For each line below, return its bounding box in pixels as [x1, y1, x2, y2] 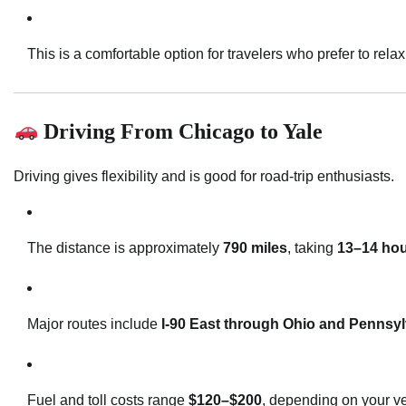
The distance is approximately [27, 239, 223, 256]
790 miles [223, 239, 287, 256]
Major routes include [27, 315, 161, 332]
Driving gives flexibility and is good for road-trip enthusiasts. [14, 168, 394, 184]
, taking [287, 239, 337, 256]
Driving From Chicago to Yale [38, 119, 324, 143]
